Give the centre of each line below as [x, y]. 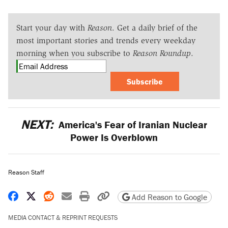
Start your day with [52, 28]
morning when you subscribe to [75, 53]
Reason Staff [26, 172]
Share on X [59, 195]
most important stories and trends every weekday [106, 41]
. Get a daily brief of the [155, 28]
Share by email [103, 195]
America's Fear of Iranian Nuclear [132, 125]
